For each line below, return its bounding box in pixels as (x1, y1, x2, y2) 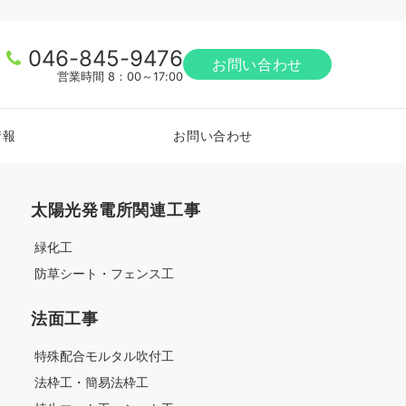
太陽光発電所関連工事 (31, 199, 201, 219)
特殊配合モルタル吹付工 (34, 348, 174, 363)
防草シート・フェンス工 (34, 266, 174, 281)
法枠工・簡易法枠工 (34, 374, 149, 390)
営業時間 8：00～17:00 (57, 70, 184, 83)
